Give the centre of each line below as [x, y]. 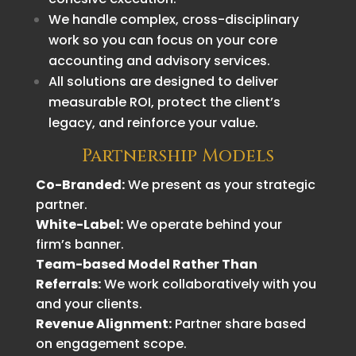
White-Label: [79, 224]
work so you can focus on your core [163, 40]
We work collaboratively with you [208, 284]
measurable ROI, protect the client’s [164, 102]
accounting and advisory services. [159, 60]
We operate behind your [202, 224]
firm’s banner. [79, 244]
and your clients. [89, 304]
